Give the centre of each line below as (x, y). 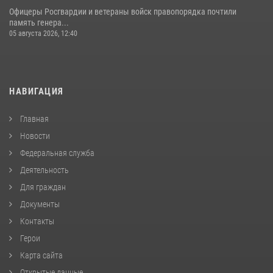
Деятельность (44, 170)
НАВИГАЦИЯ (37, 92)
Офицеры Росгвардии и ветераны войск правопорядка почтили (123, 12)
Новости (34, 136)
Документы (39, 204)
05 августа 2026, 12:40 (43, 34)
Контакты (36, 222)
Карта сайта (41, 256)
